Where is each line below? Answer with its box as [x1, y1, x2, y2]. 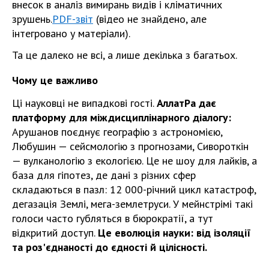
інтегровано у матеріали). [12, 26, 130, 40]
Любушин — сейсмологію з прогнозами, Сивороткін [12, 139, 249, 153]
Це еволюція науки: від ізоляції [98, 226, 251, 240]
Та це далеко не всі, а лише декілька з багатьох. [12, 48, 237, 62]
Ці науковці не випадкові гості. [12, 96, 157, 110]
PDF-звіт [52, 12, 93, 26]
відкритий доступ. [12, 226, 98, 240]
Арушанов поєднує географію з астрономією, [12, 125, 222, 139]
